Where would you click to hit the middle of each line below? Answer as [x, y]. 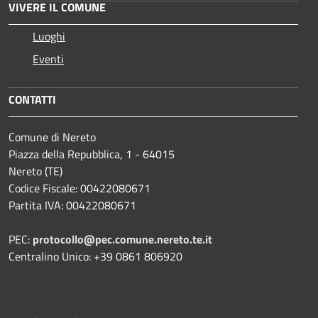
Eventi [48, 59]
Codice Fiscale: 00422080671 [79, 188]
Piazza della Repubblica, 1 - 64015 [92, 154]
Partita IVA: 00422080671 [72, 205]
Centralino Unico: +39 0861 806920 [95, 256]
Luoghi [49, 36]
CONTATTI [32, 99]
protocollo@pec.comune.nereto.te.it [122, 239]
